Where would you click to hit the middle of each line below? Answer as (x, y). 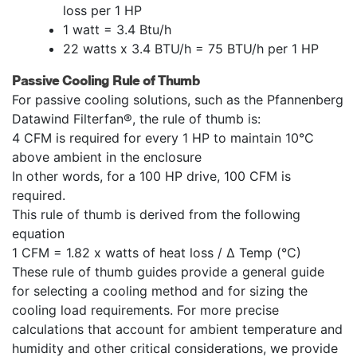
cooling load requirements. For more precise (145, 310)
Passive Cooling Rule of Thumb (106, 80)
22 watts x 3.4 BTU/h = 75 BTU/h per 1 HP (191, 48)
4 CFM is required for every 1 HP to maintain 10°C (163, 137)
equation (38, 233)
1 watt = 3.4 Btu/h (117, 29)
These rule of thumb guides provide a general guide (168, 271)
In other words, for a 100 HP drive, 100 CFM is (151, 176)
